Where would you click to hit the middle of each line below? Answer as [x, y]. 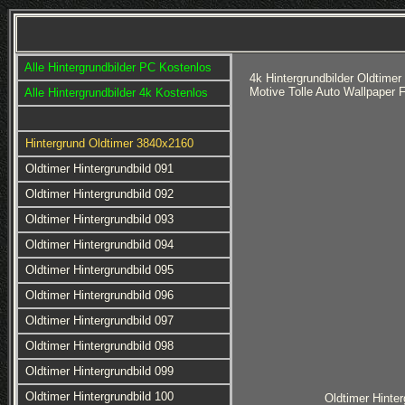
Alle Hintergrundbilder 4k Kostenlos [116, 93]
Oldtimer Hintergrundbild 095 [99, 270]
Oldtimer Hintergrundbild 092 [99, 194]
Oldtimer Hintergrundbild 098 [99, 346]
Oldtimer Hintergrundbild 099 [99, 371]
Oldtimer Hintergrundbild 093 [99, 219]
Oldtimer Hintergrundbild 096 [99, 295]
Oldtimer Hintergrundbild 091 [99, 169]
